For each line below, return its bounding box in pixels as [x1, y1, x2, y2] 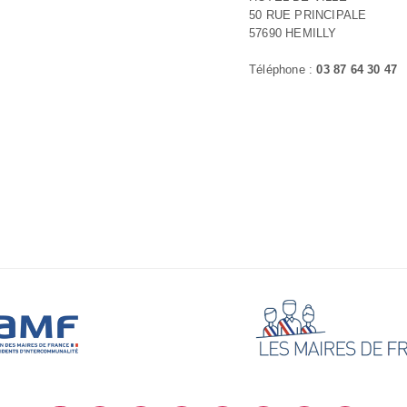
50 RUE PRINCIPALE [249, 8, 367, 22]
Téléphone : [249, 63, 317, 76]
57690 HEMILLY [249, 26, 337, 40]
